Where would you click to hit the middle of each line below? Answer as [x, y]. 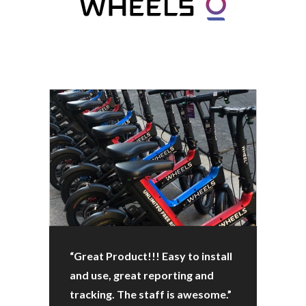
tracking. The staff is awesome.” [151, 294]
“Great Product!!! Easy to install [151, 256]
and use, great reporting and [142, 275]
